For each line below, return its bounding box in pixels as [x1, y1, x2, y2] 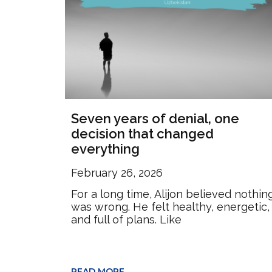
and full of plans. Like [71, 212, 182, 226]
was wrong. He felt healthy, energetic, [71, 200, 270, 213]
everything [71, 140, 140, 157]
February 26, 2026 [71, 166, 163, 179]
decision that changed [71, 125, 214, 141]
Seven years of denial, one [71, 110, 239, 126]
